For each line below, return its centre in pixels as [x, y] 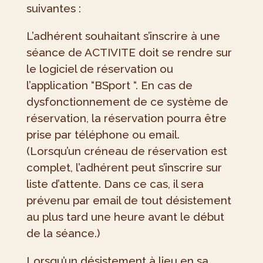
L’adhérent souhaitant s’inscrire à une [123, 36]
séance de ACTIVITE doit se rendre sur [129, 53]
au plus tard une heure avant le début [125, 217]
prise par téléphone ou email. [103, 135]
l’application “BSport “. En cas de [109, 85]
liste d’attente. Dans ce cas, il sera [115, 184]
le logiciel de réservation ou [100, 69]
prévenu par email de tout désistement [129, 200]
